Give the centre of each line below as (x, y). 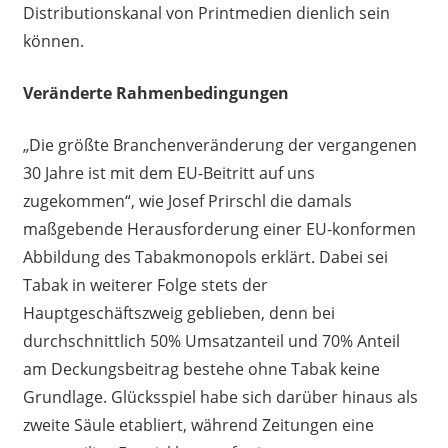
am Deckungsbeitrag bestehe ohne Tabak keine (201, 369)
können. (53, 41)
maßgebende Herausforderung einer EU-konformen (219, 229)
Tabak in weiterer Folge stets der (145, 285)
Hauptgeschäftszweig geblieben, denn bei (178, 313)
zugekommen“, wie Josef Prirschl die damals (187, 201)
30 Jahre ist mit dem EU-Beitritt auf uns (168, 173)
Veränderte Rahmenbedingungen (155, 93)
